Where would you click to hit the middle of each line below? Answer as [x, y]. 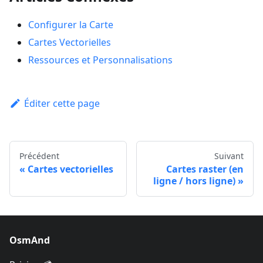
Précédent [39, 156]
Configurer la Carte [71, 25]
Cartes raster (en [205, 169]
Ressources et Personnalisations [100, 60]
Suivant [229, 156]
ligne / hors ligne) [194, 181]
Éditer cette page [62, 104]
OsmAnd [30, 240]
